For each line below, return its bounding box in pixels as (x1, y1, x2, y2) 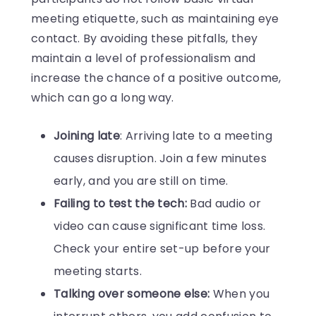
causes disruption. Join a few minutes (54, 150, 267, 166)
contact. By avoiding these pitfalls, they (31, 30, 258, 47)
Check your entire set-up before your (54, 240, 271, 257)
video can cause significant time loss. (54, 217, 266, 234)
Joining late (54, 127, 120, 144)
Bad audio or (187, 195, 262, 212)
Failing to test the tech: (54, 195, 188, 212)
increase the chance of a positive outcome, (31, 69, 281, 86)
